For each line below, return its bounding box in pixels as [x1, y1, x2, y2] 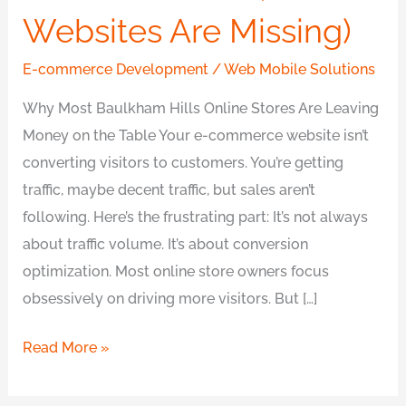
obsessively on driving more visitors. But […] [23, 289, 318, 307]
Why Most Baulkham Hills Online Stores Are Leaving [23, 99, 380, 117]
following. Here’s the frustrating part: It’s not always [23, 208, 369, 226]
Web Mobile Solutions [224, 61, 376, 79]
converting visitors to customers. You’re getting [23, 153, 344, 171]
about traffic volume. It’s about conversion [23, 235, 309, 253]
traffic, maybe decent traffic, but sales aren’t [23, 180, 316, 198]
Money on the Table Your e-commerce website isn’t [23, 126, 370, 144]
